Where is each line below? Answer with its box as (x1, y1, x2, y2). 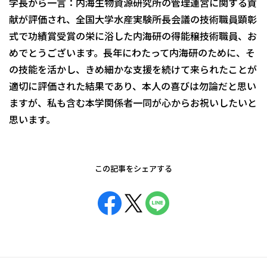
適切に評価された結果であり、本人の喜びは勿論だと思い (9, 79, 256, 94)
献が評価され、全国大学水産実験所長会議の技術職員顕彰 (9, 12, 257, 27)
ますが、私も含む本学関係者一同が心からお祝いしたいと (9, 95, 257, 110)
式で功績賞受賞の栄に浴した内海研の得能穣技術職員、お (9, 29, 257, 44)
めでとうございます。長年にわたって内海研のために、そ (9, 45, 255, 60)
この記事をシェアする (95, 163, 172, 175)
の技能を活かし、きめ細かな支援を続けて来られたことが (9, 62, 257, 77)
